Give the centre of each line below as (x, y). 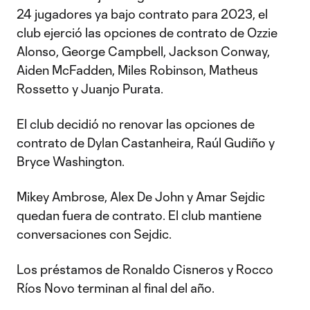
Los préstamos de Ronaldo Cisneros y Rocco (145, 269)
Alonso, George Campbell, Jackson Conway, (143, 51)
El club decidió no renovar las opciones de (136, 124)
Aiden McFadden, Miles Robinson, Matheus (137, 70)
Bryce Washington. (71, 161)
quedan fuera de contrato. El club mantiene (139, 215)
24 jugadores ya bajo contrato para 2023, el (142, 14)
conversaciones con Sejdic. (94, 234)
